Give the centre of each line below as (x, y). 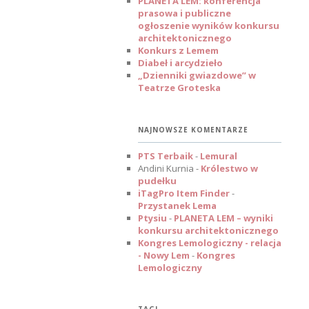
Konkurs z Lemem (178, 51)
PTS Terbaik (166, 156)
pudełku (157, 180)
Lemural (219, 156)
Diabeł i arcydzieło (180, 63)
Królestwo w (229, 168)
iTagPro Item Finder (184, 193)
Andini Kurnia (166, 168)
